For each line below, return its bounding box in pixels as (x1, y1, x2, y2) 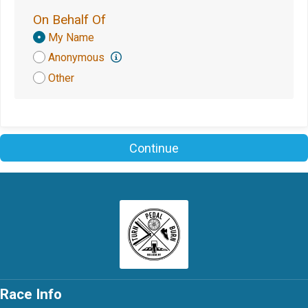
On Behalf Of (33, 12, 106, 28)
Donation (32, 30, 79, 45)
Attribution (32, 44, 89, 58)
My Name (48, 31, 94, 45)
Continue (129, 140, 179, 155)
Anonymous (48, 51, 107, 65)
